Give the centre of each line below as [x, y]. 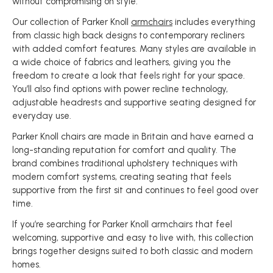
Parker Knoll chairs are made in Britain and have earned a [133, 136]
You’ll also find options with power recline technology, [120, 89]
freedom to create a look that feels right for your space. [129, 76]
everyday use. [42, 116]
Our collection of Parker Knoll [72, 22]
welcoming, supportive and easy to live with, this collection [133, 238]
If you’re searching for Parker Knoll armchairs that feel [122, 224]
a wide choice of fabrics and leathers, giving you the [122, 62]
